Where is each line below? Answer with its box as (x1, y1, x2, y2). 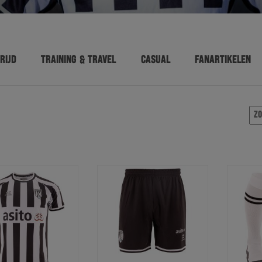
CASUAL (140, 54, 170, 65)
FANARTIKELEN (194, 54, 251, 65)
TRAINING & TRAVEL (41, 54, 116, 65)
